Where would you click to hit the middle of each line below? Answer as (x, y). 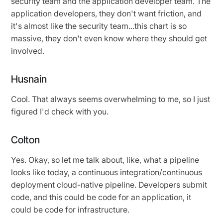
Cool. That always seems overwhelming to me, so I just (111, 99)
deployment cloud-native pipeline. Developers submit (109, 184)
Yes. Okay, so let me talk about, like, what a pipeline (105, 160)
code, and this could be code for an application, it (101, 197)
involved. (29, 51)
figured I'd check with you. (61, 111)
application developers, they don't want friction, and (107, 13)
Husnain (29, 79)
